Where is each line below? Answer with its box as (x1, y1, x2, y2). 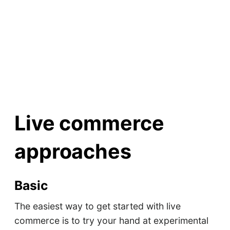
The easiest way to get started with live (14, 201, 181, 212)
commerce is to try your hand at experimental (14, 215, 208, 226)
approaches (14, 139, 132, 164)
